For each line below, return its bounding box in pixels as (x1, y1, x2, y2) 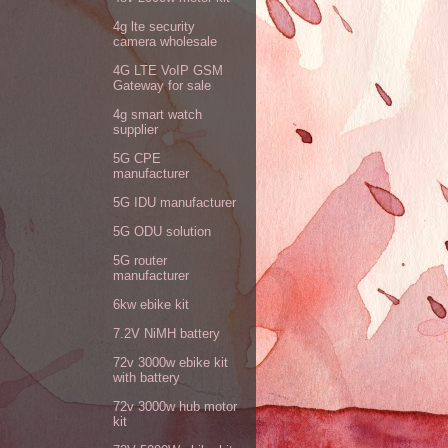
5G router (113, 252, 167, 268)
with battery (113, 369, 180, 385)
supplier (113, 121, 158, 137)
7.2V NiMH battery (113, 325, 220, 341)
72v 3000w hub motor (113, 398, 237, 414)
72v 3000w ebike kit (113, 354, 228, 370)
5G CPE (113, 150, 161, 166)
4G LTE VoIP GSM (113, 62, 223, 78)
